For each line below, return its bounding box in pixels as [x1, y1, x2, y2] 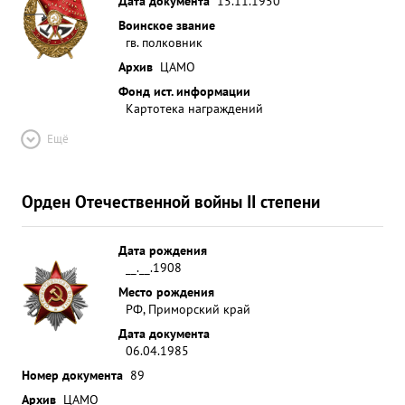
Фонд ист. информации [118, 82, 250, 99]
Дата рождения [118, 241, 207, 259]
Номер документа [22, 366, 123, 383]
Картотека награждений [126, 99, 263, 117]
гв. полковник [126, 33, 202, 51]
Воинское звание [118, 16, 215, 33]
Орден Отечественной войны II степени [22, 190, 320, 212]
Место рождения [118, 283, 214, 300]
